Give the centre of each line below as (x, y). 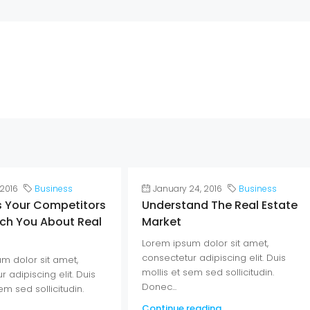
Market (162, 221)
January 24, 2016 (188, 188)
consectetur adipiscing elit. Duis (214, 257)
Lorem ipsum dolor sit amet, (206, 243)
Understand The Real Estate (220, 205)
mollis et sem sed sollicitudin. (208, 272)
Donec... (159, 286)
